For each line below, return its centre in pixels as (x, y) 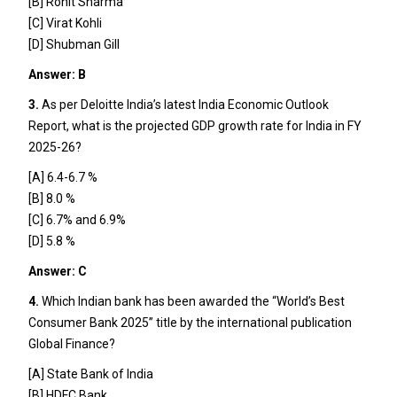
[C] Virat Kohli (65, 23)
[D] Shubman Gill (74, 44)
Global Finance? (71, 343)
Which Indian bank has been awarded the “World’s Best (191, 301)
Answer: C (57, 271)
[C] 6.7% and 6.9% (77, 219)
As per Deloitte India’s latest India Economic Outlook (183, 104)
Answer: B (57, 74)
